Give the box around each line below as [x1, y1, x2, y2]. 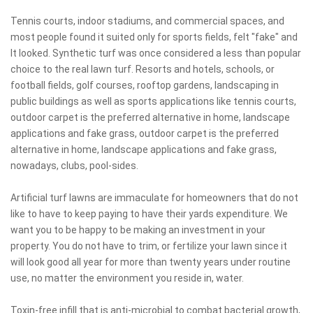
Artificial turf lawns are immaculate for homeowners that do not [10, 191, 298, 203]
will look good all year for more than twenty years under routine [10, 256, 291, 268]
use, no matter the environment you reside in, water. [10, 272, 244, 284]
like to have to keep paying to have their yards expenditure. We [10, 208, 288, 219]
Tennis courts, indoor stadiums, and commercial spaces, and [10, 15, 284, 27]
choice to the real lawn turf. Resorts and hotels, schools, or [10, 63, 275, 75]
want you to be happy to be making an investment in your [10, 224, 265, 235]
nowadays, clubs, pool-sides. [10, 159, 138, 171]
